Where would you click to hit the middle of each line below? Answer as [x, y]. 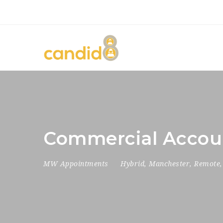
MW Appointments [76, 164]
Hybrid [132, 164]
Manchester [169, 164]
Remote [207, 164]
